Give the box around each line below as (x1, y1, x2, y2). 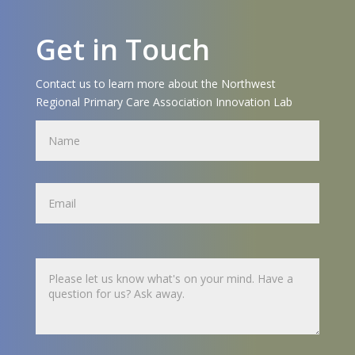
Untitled (34, 235, 89, 253)
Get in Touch (35, 29, 210, 69)
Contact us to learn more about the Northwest (35, 75, 276, 91)
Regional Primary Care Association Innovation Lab (35, 94, 292, 109)
